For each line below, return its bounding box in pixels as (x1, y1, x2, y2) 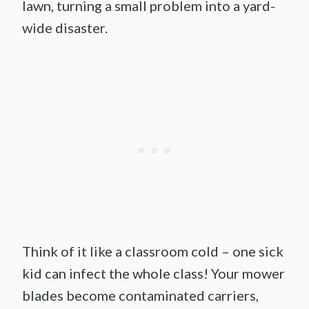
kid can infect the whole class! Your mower (22, 264, 285, 281)
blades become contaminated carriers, (22, 286, 259, 303)
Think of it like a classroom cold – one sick (22, 242, 283, 259)
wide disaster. (22, 19, 108, 36)
